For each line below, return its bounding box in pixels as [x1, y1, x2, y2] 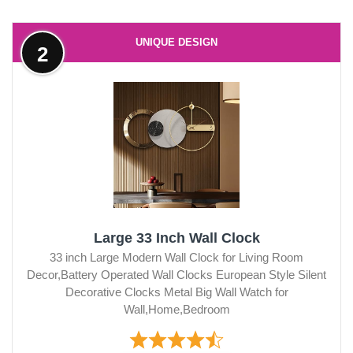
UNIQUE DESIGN [136, 35, 217, 48]
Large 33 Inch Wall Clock [93, 229, 260, 246]
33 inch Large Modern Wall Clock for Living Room [50, 250, 303, 264]
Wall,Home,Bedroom [123, 302, 230, 316]
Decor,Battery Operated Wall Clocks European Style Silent [27, 267, 326, 281]
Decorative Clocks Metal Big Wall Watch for [65, 284, 288, 299]
